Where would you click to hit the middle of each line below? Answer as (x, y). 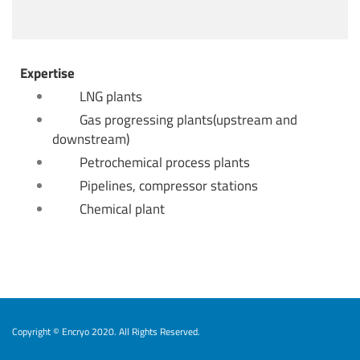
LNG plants (111, 96)
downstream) (91, 139)
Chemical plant (122, 209)
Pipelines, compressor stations (169, 186)
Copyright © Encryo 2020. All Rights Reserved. (106, 332)
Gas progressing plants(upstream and (188, 120)
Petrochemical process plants (165, 162)
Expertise (47, 73)
